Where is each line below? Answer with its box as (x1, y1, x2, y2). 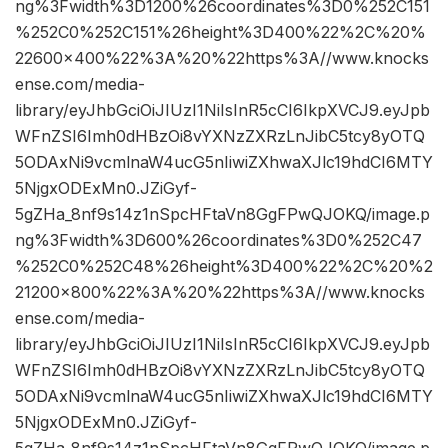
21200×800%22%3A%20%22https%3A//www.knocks (15, 282, 425, 303)
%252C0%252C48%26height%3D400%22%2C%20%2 (15, 256, 433, 277)
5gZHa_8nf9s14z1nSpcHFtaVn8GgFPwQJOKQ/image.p (15, 204, 430, 225)
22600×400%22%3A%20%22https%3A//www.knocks (15, 48, 429, 69)
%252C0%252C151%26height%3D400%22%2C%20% (15, 22, 426, 43)
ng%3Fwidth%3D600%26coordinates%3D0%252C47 (15, 230, 422, 251)
